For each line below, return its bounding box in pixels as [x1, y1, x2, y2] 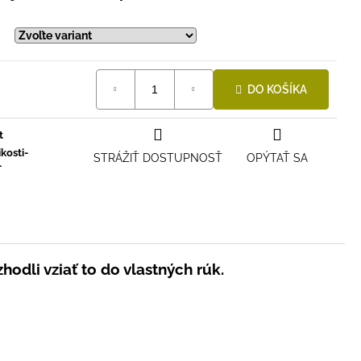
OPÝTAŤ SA [246, 151, 308, 165]
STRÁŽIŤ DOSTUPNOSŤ [93, 151, 222, 165]
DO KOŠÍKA [247, 82, 307, 96]
